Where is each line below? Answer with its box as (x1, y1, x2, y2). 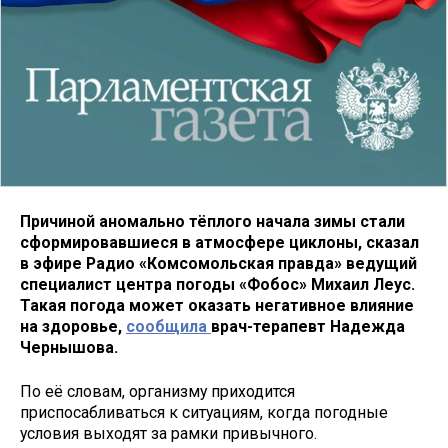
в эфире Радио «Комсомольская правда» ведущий (20, 253, 417, 273)
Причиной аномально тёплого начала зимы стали (20, 211, 405, 231)
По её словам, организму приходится (20, 382, 295, 402)
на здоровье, (20, 316, 126, 336)
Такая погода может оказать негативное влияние (20, 295, 414, 315)
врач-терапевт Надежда (211, 316, 405, 336)
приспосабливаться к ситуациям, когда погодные (20, 403, 388, 423)
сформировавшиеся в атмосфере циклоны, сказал (20, 232, 419, 252)
